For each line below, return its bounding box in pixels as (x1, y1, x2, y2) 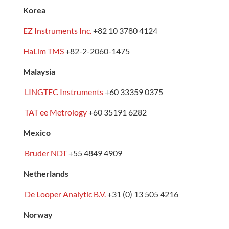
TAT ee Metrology (24, 107, 87, 117)
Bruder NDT (24, 148, 67, 158)
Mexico (22, 127, 51, 138)
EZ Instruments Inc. (22, 25, 91, 35)
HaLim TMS (22, 45, 64, 56)
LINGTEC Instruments (24, 86, 105, 97)
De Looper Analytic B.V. (24, 189, 106, 199)
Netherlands (22, 168, 68, 178)
